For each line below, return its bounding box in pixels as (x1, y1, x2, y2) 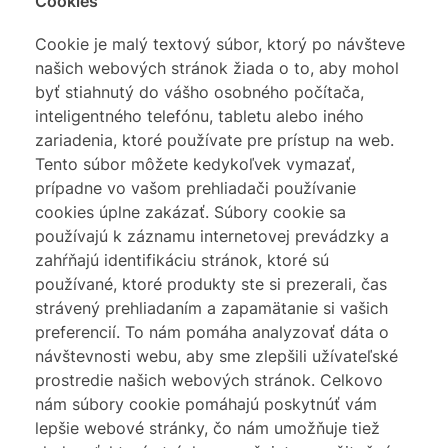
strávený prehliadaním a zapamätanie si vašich (35, 298, 388, 319)
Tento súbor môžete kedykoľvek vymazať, (35, 154, 355, 175)
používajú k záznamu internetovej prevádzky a (35, 226, 389, 247)
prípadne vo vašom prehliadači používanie (35, 178, 356, 199)
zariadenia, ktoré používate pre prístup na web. (35, 130, 394, 151)
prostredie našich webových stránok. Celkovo (35, 370, 383, 391)
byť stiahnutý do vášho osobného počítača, (35, 82, 364, 103)
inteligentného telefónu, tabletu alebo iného (35, 106, 364, 127)
